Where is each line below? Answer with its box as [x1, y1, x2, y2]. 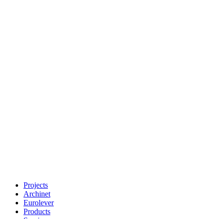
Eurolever [23, 198, 54, 207]
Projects [23, 181, 48, 189]
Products [23, 207, 50, 216]
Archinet [23, 190, 50, 198]
